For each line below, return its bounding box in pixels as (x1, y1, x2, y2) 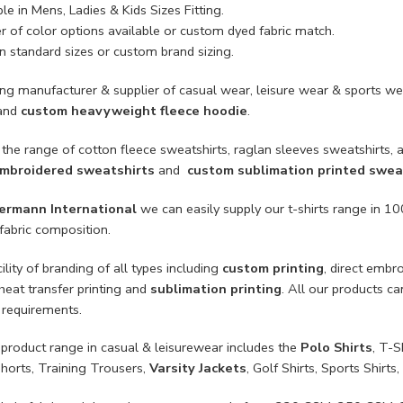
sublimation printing (150, 279, 282, 298)
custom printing (222, 258, 324, 277)
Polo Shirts (300, 338, 372, 357)
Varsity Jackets (149, 359, 246, 378)
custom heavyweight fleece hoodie (21, 101, 247, 120)
